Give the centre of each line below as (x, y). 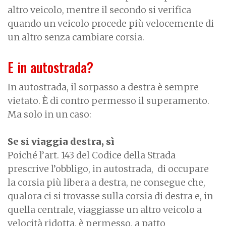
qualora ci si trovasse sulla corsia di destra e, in (110, 196)
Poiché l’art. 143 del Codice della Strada (92, 155)
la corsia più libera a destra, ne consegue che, (106, 183)
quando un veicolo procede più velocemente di (111, 24)
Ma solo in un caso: (50, 115)
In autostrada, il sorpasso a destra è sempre (103, 87)
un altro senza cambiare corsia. (76, 37)
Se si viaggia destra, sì (61, 142)
